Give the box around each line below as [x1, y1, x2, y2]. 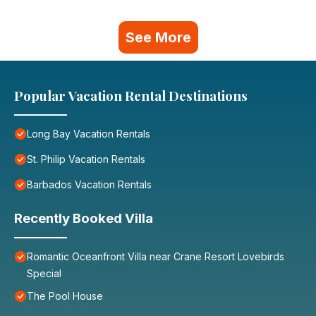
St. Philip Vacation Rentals [27, 153, 145, 166]
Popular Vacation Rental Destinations [14, 87, 248, 105]
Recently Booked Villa [14, 210, 153, 227]
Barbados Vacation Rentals [27, 178, 152, 191]
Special [27, 267, 61, 280]
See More [125, 29, 191, 47]
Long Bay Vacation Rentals [27, 128, 150, 140]
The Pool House [27, 290, 103, 303]
